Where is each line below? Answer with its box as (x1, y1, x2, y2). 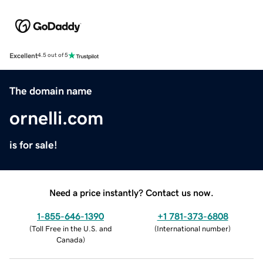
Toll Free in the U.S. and (31, 224, 112, 232)
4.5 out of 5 (38, 52, 68, 59)
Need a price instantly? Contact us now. (49, 187, 214, 197)
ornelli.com (9, 108, 103, 127)
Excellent (9, 52, 38, 59)
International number (157, 224, 228, 232)
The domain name (9, 85, 92, 96)
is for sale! (9, 139, 58, 150)
